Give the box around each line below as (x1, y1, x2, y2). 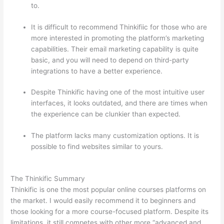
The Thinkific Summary (10, 174, 85, 183)
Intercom (31, 153, 60, 161)
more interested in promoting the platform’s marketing (31, 33, 204, 42)
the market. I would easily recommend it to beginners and (10, 196, 196, 205)
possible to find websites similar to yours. (31, 142, 165, 150)
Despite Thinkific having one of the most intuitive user (31, 88, 205, 96)
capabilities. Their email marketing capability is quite (31, 44, 199, 53)
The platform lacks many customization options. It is (31, 131, 199, 139)
